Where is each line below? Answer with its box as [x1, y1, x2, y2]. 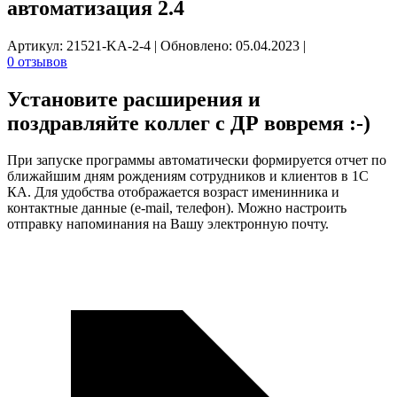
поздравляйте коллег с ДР [7, 111, 259, 135]
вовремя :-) [259, 111, 370, 135]
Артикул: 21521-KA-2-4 [7, 37, 154, 53]
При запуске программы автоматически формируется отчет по [7, 152, 386, 168]
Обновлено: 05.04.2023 [160, 37, 303, 53]
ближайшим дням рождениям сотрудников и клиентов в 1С [7, 168, 369, 184]
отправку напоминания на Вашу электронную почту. [7, 216, 329, 232]
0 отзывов [7, 53, 67, 69]
